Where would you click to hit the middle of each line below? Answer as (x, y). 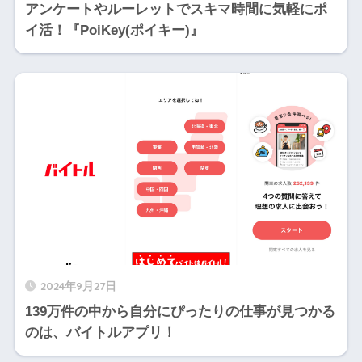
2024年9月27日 (78, 286)
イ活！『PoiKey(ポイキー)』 (114, 31)
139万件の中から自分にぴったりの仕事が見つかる (180, 312)
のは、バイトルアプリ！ (100, 333)
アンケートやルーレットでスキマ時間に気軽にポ (176, 10)
